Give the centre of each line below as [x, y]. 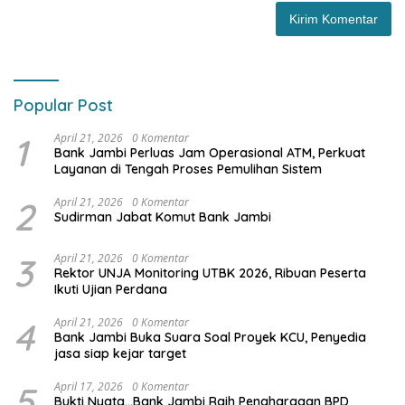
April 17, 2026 [89, 387]
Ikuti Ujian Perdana [111, 290]
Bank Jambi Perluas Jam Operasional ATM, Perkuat [210, 153]
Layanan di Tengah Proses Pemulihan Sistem [188, 170]
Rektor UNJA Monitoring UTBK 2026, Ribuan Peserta [210, 273]
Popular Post [63, 106]
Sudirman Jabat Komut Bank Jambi [163, 217]
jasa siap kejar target [122, 354]
